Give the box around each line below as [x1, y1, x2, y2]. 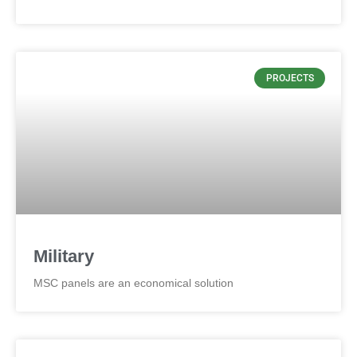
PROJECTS [265, 73, 314, 84]
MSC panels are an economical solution [33, 277, 233, 289]
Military [33, 246, 94, 266]
